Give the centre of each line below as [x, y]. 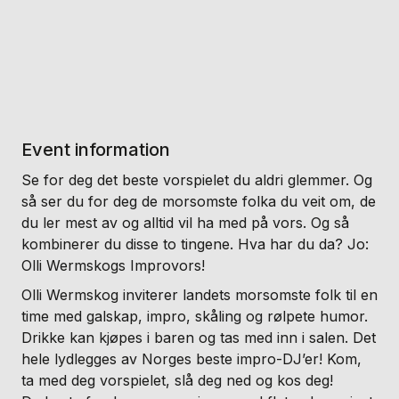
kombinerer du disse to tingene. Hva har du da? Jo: [195, 244]
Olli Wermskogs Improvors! [113, 265]
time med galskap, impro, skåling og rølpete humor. [195, 316]
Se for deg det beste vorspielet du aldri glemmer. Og [197, 180]
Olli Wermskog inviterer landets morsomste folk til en [199, 294]
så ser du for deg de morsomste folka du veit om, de [199, 201]
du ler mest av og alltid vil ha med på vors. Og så [185, 223]
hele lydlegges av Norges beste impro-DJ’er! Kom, [191, 358]
